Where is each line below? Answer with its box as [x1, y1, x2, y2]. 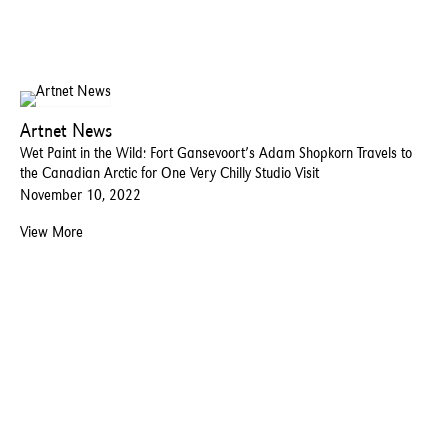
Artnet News [20, 117, 112, 142]
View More [20, 221, 83, 241]
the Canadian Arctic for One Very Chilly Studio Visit [20, 162, 319, 182]
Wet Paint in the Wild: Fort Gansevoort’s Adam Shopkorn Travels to [20, 142, 412, 162]
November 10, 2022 [20, 184, 141, 204]
